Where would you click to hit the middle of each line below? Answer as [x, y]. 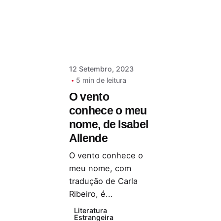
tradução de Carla [103, 181]
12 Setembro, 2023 [101, 69]
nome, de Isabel [109, 125]
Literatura [90, 210]
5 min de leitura [101, 80]
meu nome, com [100, 168]
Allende [88, 138]
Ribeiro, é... [91, 194]
